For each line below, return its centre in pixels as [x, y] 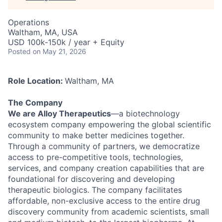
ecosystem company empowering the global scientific [110, 124]
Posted [19, 51]
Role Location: [36, 81]
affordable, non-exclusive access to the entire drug [104, 201]
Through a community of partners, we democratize [104, 146]
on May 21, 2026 [59, 51]
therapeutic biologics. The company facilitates [95, 190]
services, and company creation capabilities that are [106, 168]
